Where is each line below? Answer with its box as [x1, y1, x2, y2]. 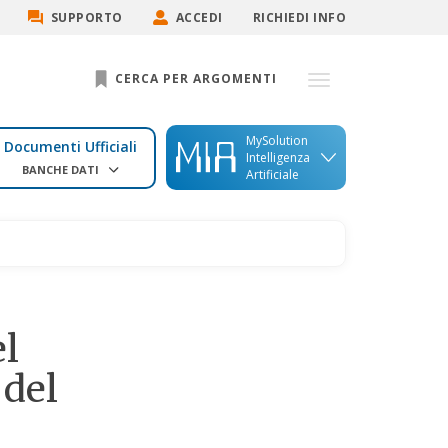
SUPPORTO [50, 9, 123, 26]
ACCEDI [175, 9, 223, 26]
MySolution [246, 132, 308, 150]
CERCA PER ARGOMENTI [111, 70, 277, 88]
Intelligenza [246, 149, 310, 167]
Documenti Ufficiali [4, 136, 138, 156]
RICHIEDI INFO [252, 9, 346, 26]
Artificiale [246, 166, 299, 184]
